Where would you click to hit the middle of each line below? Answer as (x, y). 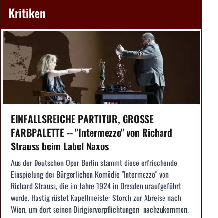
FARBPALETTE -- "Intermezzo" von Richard (91, 133)
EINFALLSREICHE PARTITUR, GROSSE (82, 119)
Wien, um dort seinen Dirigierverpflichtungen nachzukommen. (100, 209)
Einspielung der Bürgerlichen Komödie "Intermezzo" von (90, 174)
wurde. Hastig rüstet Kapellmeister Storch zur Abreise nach (96, 198)
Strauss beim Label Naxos (60, 146)
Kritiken (27, 12)
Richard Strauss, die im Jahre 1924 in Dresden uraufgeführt (96, 186)
